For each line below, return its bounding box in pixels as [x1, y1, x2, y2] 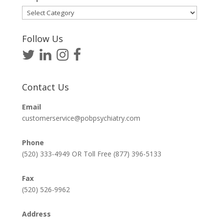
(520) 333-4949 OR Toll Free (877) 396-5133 [22, 149, 161, 158]
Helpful [21, 6, 44, 16]
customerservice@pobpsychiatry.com [22, 113, 140, 123]
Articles [21, 18, 44, 27]
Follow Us [22, 33, 63, 45]
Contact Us [22, 81, 69, 93]
